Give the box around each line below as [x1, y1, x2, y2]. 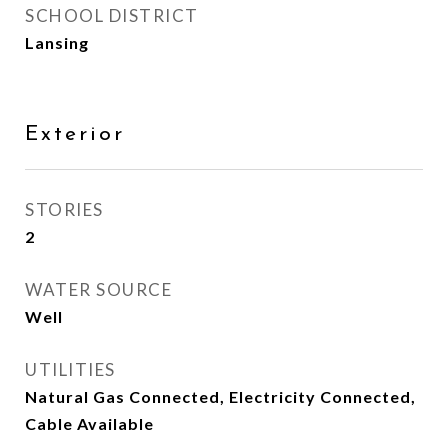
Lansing [25, 33, 89, 52]
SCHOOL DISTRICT [25, 5, 199, 26]
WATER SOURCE [25, 279, 172, 300]
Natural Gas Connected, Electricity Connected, [25, 387, 416, 406]
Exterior [25, 124, 125, 145]
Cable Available [25, 414, 154, 433]
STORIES [25, 199, 104, 220]
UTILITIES [25, 359, 116, 380]
